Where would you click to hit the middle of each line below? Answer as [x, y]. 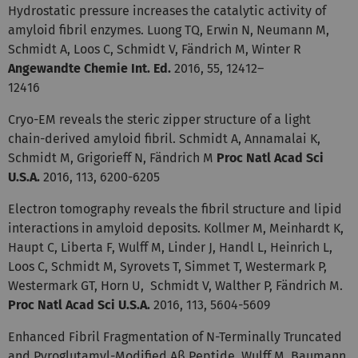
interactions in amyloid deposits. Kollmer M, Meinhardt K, [176, 228]
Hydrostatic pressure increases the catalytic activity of [167, 10]
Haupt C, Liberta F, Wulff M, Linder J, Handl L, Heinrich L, [170, 247]
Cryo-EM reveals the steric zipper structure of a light [159, 119]
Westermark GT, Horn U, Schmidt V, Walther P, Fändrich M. [175, 285]
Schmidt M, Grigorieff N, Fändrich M [112, 157]
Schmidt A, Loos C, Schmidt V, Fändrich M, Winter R [155, 49]
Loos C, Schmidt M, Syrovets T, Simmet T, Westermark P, [167, 266]
